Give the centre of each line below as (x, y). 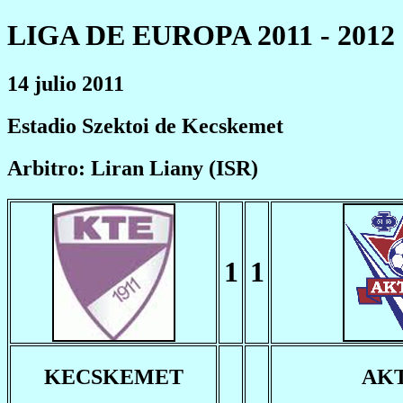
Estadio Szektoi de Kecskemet (145, 125)
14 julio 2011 (66, 83)
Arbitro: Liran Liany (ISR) (133, 168)
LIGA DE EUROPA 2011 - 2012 (201, 36)
